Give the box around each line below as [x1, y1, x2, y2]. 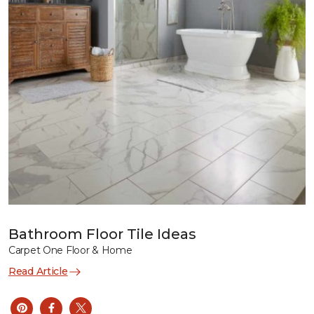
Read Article [8, 265, 68, 278]
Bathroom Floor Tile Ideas [8, 226, 196, 243]
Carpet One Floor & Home [8, 244, 132, 257]
